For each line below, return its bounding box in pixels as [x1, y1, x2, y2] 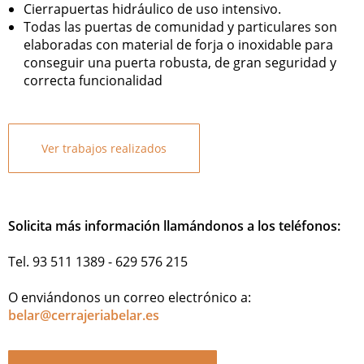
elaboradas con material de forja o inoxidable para [24, 35, 333, 54]
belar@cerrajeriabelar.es [8, 305, 159, 324]
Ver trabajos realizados [41, 140, 167, 156]
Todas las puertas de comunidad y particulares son [24, 17, 337, 36]
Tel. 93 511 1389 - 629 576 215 [8, 252, 188, 271]
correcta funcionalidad [24, 71, 162, 89]
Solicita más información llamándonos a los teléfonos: [8, 216, 340, 235]
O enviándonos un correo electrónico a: [8, 288, 251, 306]
